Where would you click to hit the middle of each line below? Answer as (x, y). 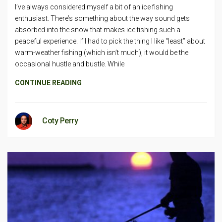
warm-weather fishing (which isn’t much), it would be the (102, 52)
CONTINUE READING (48, 83)
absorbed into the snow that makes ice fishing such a (98, 29)
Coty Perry (60, 120)
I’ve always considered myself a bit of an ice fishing (94, 7)
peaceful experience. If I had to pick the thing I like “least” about (110, 41)
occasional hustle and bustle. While (70, 64)
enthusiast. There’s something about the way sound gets (102, 18)
